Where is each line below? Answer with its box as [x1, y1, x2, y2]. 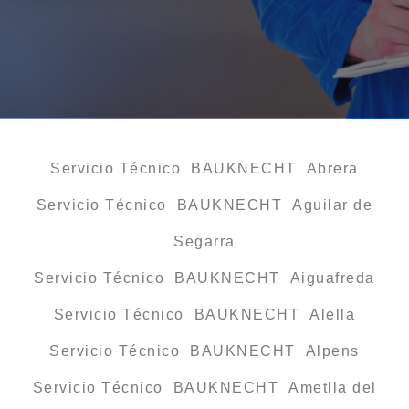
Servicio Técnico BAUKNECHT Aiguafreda [34, 269, 375, 286]
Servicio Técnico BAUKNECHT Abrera [50, 160, 359, 176]
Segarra [173, 233, 236, 249]
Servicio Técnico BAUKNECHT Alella [53, 306, 356, 322]
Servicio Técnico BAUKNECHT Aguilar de [36, 196, 373, 213]
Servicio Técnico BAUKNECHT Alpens [49, 342, 360, 359]
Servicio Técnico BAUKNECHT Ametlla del [32, 379, 377, 395]
